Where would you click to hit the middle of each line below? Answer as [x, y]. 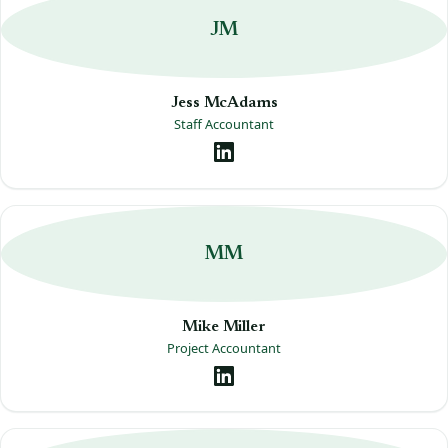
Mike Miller [224, 326]
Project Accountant [224, 347]
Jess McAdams [224, 102]
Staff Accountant [224, 123]
